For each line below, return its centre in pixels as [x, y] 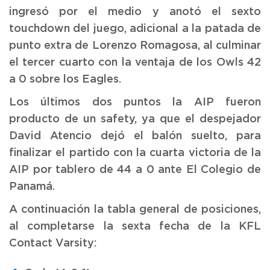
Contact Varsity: [53, 243]
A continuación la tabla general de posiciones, [135, 209]
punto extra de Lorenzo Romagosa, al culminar [135, 46]
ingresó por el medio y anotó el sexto [135, 12]
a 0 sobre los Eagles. [65, 79]
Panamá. [32, 187]
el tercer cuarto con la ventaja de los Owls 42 [135, 62]
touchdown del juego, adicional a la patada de [135, 29]
